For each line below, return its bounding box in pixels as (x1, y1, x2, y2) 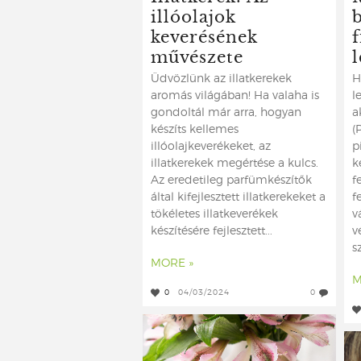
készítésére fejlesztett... (151, 226, 272, 237)
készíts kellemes (151, 124, 239, 135)
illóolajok (151, 3, 236, 28)
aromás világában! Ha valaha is (151, 90, 319, 102)
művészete (151, 44, 243, 68)
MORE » (151, 258, 193, 269)
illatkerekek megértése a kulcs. (151, 158, 318, 169)
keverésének (151, 23, 258, 48)
